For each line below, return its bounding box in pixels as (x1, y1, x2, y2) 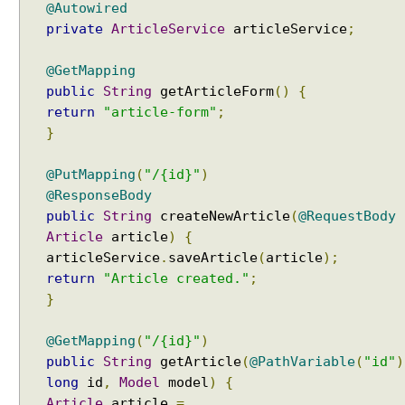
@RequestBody (298, 208, 396, 224)
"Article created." (103, 270, 250, 287)
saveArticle (168, 250, 258, 266)
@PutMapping (46, 166, 136, 183)
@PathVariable (250, 353, 355, 370)
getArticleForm (152, 83, 274, 99)
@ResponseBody (46, 187, 152, 203)
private (46, 21, 103, 37)
